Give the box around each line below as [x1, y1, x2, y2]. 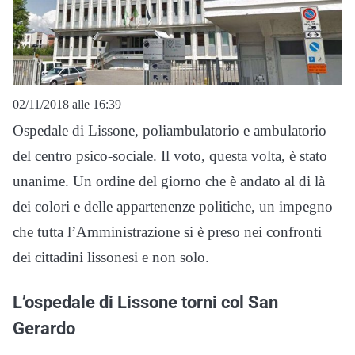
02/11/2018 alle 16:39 [13, 97, 121, 112]
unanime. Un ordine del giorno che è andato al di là [13, 173, 325, 190]
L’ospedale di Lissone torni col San [13, 292, 278, 313]
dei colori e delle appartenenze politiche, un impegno [13, 198, 333, 216]
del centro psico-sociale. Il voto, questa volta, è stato [13, 147, 327, 165]
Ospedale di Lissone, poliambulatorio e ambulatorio [13, 122, 326, 139]
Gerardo [13, 318, 75, 339]
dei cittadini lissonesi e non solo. [13, 249, 209, 266]
